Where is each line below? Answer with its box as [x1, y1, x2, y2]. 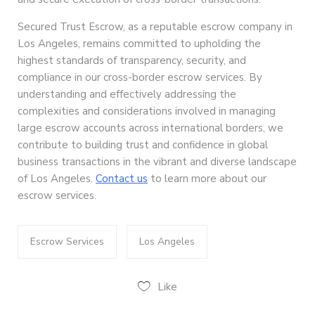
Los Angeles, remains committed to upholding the [18, 37, 261, 51]
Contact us [96, 172, 148, 186]
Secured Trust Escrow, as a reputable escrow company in [18, 20, 292, 34]
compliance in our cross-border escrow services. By [18, 70, 262, 85]
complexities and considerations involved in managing [18, 104, 276, 119]
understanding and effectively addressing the [18, 87, 236, 102]
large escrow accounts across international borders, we [18, 121, 283, 136]
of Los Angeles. [18, 172, 96, 186]
